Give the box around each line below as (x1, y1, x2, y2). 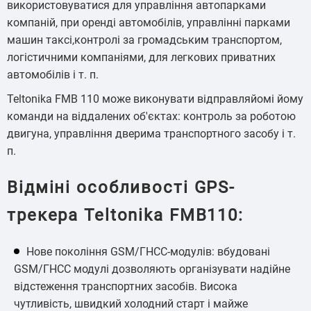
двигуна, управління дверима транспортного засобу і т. (7, 126, 296, 140)
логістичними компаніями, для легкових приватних (7, 50, 276, 64)
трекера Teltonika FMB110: (7, 205, 244, 225)
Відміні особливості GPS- (7, 177, 236, 197)
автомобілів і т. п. (7, 67, 99, 81)
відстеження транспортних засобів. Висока (14, 279, 237, 293)
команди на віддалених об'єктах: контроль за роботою (7, 109, 296, 123)
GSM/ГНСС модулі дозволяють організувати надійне (14, 262, 290, 276)
